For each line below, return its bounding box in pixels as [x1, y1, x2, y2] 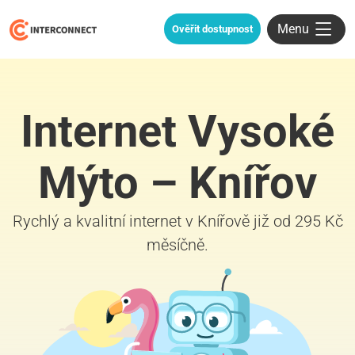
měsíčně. [147, 235, 208, 254]
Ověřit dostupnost [172, 23, 253, 36]
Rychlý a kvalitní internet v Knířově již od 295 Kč [12, 211, 343, 231]
